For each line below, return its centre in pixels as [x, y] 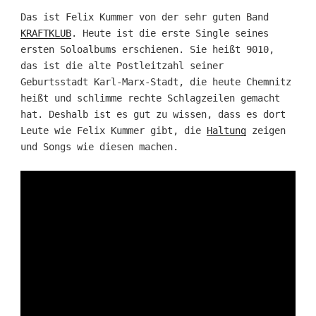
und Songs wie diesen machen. [99, 147]
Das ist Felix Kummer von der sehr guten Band [144, 17]
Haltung [226, 131]
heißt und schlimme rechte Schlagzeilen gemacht [150, 98]
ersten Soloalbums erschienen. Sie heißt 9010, [147, 50]
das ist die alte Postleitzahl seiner [122, 66]
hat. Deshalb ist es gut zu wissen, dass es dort [153, 115]
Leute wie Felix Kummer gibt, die [113, 131]
